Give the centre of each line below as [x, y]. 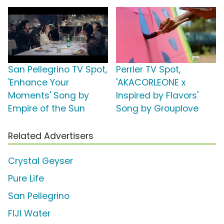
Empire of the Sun [46, 109]
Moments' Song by [48, 96]
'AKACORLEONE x [151, 83]
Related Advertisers [51, 136]
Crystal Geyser [40, 161]
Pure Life [26, 179]
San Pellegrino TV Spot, [57, 70]
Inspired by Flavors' [157, 96]
